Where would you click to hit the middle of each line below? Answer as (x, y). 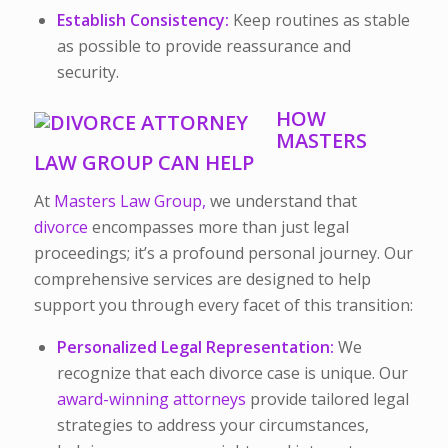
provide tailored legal (327, 399)
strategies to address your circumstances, (212, 425)
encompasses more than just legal (218, 226)
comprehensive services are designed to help (202, 278)
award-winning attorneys (151, 399)
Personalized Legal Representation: (195, 347)
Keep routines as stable (319, 19)
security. (87, 71)
